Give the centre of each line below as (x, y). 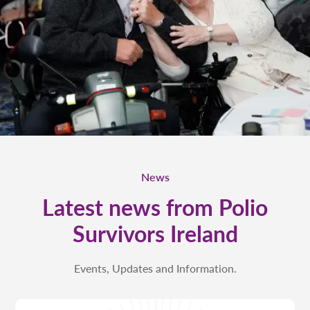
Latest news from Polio (155, 207)
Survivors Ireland (155, 234)
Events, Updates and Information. (155, 268)
